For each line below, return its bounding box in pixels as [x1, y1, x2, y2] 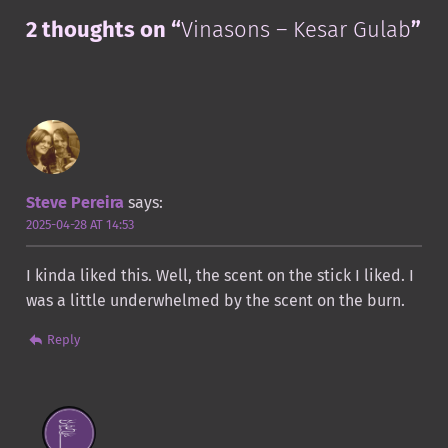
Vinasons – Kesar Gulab [180, 15, 411, 43]
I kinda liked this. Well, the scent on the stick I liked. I [25, 266, 414, 286]
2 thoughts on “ [25, 15, 181, 43]
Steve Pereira [25, 193, 124, 213]
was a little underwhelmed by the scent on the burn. [25, 291, 405, 311]
